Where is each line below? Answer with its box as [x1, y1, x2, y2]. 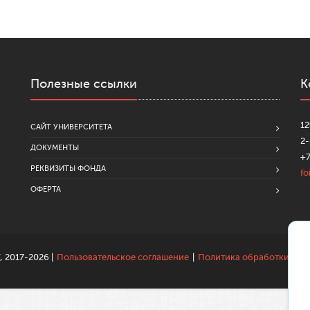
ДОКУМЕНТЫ [30, 143, 79, 152]
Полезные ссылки [30, 76, 137, 91]
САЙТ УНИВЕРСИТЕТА [30, 122, 112, 131]
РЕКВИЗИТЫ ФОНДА [30, 163, 106, 173]
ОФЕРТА [30, 184, 61, 194]
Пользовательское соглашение [57, 251, 189, 262]
